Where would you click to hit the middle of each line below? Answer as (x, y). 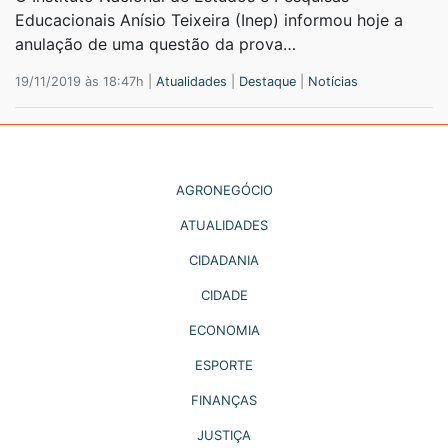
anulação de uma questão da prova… (155, 43)
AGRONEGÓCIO (224, 189)
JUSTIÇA (224, 434)
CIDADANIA (224, 259)
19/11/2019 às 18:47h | (85, 81)
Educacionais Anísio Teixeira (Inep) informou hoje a (209, 19)
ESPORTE (224, 364)
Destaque (267, 81)
